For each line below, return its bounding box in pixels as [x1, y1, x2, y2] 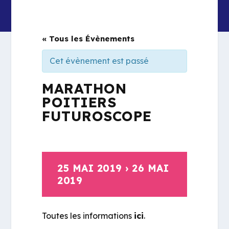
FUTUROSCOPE [42, 107, 152, 125]
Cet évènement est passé [50, 56, 149, 66]
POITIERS [42, 94, 117, 111]
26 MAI [132, 162, 169, 174]
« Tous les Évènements [42, 34, 135, 43]
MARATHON [42, 80, 127, 97]
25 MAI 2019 [57, 162, 122, 174]
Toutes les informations [42, 211, 134, 221]
